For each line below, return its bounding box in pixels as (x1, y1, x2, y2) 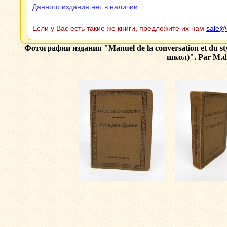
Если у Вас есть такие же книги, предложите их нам (32, 24, 206, 32)
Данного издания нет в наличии (32, 3, 138, 11)
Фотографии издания (24, 44, 104, 52)
